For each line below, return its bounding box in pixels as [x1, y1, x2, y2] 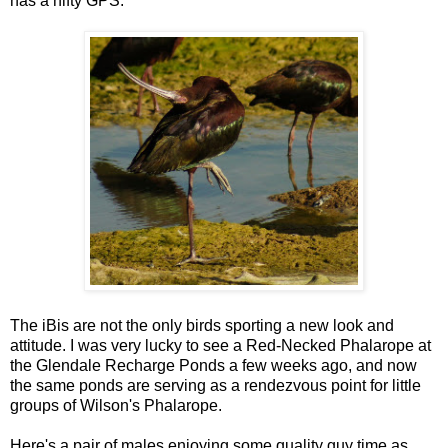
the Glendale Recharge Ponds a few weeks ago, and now [10, 356, 417, 374]
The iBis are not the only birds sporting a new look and [10, 316, 394, 334]
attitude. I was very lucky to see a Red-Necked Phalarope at [10, 336, 431, 354]
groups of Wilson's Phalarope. [10, 396, 222, 414]
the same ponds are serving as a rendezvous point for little [10, 376, 421, 394]
